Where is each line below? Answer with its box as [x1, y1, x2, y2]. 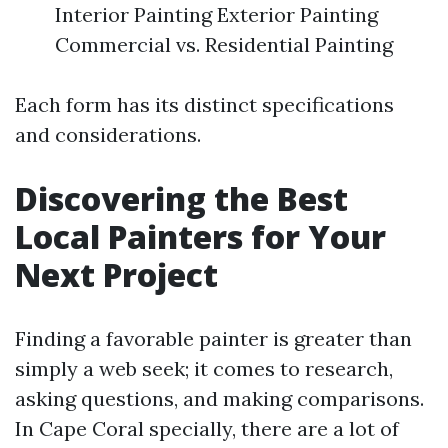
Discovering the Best [15, 177, 348, 220]
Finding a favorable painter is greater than [15, 326, 412, 351]
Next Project [15, 253, 218, 296]
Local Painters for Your [15, 215, 386, 258]
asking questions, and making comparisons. [15, 386, 424, 411]
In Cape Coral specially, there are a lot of [15, 416, 399, 441]
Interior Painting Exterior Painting [55, 2, 378, 27]
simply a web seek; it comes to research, [15, 356, 393, 381]
